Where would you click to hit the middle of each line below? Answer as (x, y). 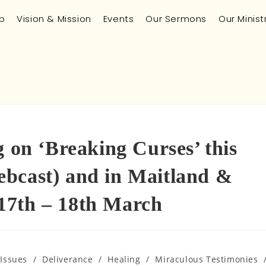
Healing (124, 259)
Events (118, 19)
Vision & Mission (54, 19)
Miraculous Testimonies (207, 259)
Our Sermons (176, 19)
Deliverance (67, 259)
